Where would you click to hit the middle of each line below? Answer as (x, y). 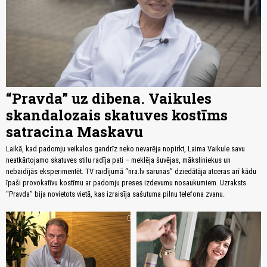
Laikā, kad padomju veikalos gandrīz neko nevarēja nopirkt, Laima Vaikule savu (125, 148)
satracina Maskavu (74, 131)
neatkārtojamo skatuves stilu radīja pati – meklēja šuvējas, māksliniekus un (118, 160)
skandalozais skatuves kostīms (117, 115)
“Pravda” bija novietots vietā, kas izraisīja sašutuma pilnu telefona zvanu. (115, 194)
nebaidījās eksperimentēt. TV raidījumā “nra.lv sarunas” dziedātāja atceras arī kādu (131, 171)
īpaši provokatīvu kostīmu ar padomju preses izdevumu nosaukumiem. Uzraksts (126, 182)
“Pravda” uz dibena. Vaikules (109, 98)
